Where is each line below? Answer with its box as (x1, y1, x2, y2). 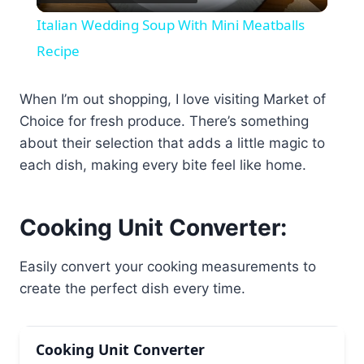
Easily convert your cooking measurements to (19, 258, 316, 275)
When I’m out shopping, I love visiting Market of (19, 90, 326, 107)
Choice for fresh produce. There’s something (19, 112, 309, 129)
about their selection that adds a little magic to (19, 134, 325, 151)
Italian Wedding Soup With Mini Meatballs (36, 15, 305, 34)
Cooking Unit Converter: (19, 213, 287, 241)
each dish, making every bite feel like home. (19, 156, 306, 173)
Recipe (36, 41, 80, 60)
